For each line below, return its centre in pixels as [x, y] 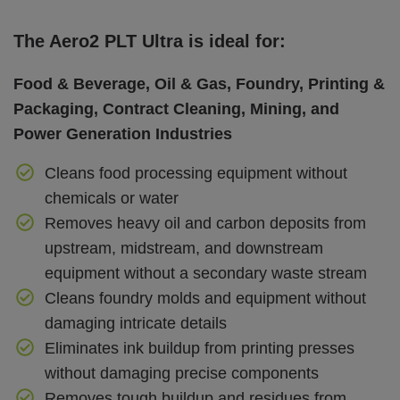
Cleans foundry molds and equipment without [205, 298]
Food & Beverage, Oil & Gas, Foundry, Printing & [199, 83]
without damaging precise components [181, 373]
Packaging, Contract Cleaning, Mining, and [176, 108]
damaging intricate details [135, 323]
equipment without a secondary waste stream [205, 273]
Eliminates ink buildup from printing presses [199, 348]
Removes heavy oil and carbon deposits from [205, 223]
